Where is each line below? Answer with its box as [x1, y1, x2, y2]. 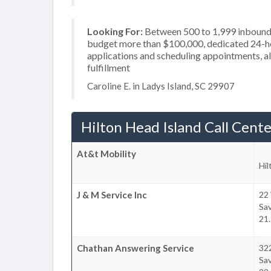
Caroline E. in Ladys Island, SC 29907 [87, 80, 235, 91]
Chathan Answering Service [77, 242, 194, 253]
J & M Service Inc [77, 189, 147, 200]
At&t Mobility [77, 148, 136, 159]
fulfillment [87, 61, 130, 73]
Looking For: [87, 25, 143, 37]
